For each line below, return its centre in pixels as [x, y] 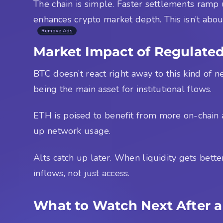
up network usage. [72, 131]
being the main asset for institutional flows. [123, 89]
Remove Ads [57, 31]
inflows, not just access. [82, 173]
